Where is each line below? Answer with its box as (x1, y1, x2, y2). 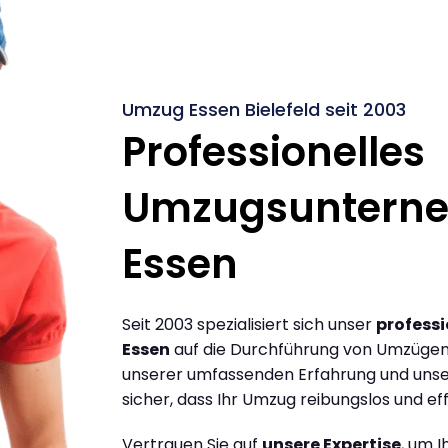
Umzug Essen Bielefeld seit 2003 (122, 96, 406, 122)
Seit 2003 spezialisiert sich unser (122, 312, 376, 336)
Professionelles (122, 123, 425, 180)
